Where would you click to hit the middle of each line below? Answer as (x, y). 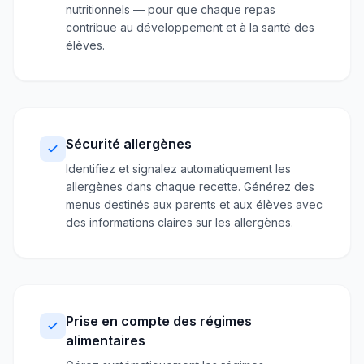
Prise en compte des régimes (159, 321)
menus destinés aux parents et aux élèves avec (194, 204)
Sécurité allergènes (129, 144)
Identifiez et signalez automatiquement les (178, 169)
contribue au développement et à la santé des (190, 27)
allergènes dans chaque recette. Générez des (190, 186)
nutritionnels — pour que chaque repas (171, 9)
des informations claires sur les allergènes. (180, 222)
